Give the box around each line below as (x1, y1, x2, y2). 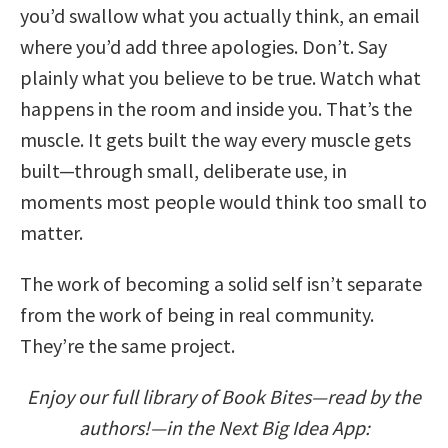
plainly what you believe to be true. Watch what (20, 64, 421, 90)
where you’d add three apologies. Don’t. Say (20, 33, 387, 59)
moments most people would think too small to (20, 188, 427, 214)
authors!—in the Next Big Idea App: (78, 414, 370, 440)
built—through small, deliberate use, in (20, 157, 347, 183)
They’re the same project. (20, 332, 235, 358)
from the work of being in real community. (20, 301, 374, 327)
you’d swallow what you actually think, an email (20, 2, 420, 28)
